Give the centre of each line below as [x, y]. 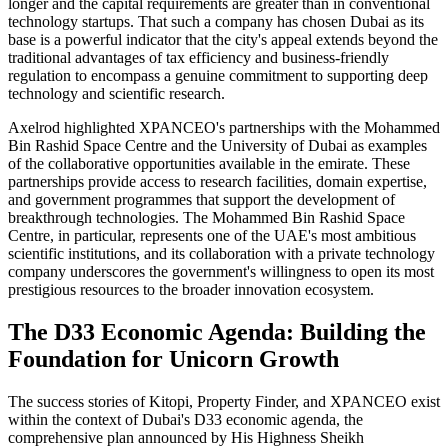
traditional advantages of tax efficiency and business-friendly [198, 58]
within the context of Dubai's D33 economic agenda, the [185, 419]
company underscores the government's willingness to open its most [221, 272]
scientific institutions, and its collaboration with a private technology [221, 254]
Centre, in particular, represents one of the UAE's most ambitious [212, 236]
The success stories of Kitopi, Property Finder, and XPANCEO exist [224, 401]
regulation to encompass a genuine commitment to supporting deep [218, 76]
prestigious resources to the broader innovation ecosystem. [191, 290]
